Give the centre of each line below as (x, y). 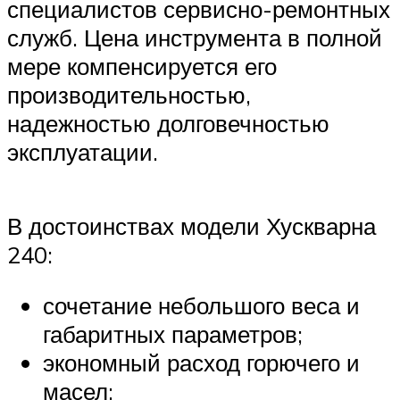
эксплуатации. (83, 151)
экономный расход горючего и (201, 363)
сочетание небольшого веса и (201, 306)
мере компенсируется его (142, 66)
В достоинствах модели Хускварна (192, 225)
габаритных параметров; (173, 334)
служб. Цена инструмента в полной (195, 37)
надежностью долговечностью (168, 123)
